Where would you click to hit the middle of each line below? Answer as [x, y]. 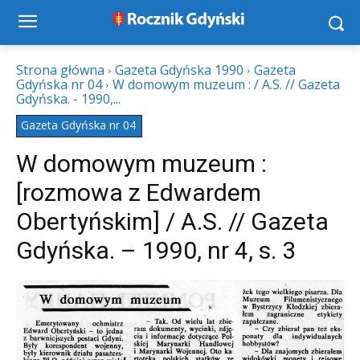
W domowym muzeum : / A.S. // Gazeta [226, 84]
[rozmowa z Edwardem [139, 192]
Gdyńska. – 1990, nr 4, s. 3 [156, 250]
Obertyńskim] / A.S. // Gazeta [172, 221]
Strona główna [60, 70]
